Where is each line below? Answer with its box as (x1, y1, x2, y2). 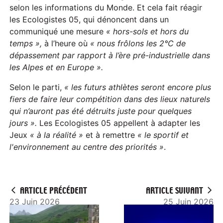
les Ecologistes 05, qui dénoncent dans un (9, 14, 169, 24)
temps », (9, 38, 42, 48)
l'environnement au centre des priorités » (9, 141, 164, 152)
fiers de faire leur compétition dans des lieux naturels (9, 94, 211, 104)
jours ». (9, 117, 40, 128)
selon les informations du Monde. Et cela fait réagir (9, 2, 203, 12)
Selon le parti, (9, 82, 65, 92)
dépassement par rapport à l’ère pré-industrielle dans (9, 50, 211, 60)
